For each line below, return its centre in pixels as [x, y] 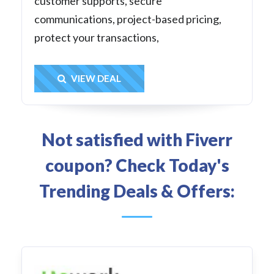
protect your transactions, [97, 38]
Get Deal [114, 79]
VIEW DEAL [95, 79]
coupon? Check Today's [137, 165]
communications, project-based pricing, [128, 19]
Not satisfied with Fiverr [137, 140]
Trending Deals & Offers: [137, 191]
